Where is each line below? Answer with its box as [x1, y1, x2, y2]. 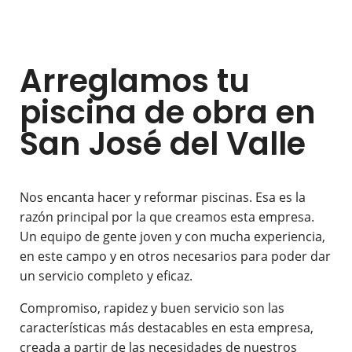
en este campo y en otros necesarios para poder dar [20, 247, 331, 266]
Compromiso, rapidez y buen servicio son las [20, 299, 284, 317]
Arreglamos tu [20, 59, 250, 104]
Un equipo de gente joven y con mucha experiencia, [20, 228, 325, 246]
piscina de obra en [20, 90, 316, 135]
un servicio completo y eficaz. [20, 267, 192, 285]
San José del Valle [20, 122, 306, 167]
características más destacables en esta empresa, [20, 319, 313, 337]
